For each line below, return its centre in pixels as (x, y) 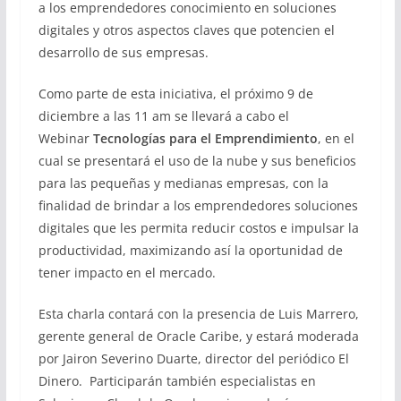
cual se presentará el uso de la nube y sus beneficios (197, 161)
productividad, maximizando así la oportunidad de (190, 250)
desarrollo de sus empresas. (125, 52)
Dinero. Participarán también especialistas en (177, 381)
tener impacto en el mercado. (128, 273)
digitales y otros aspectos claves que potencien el (186, 30)
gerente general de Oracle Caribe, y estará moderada (198, 336)
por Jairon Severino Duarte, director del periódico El (193, 358)
